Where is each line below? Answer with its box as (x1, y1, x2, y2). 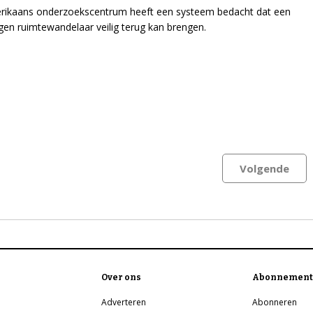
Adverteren (101, 296, 147, 308)
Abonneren (252, 296, 298, 308)
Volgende (240, 161, 289, 175)
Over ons (101, 272, 142, 282)
